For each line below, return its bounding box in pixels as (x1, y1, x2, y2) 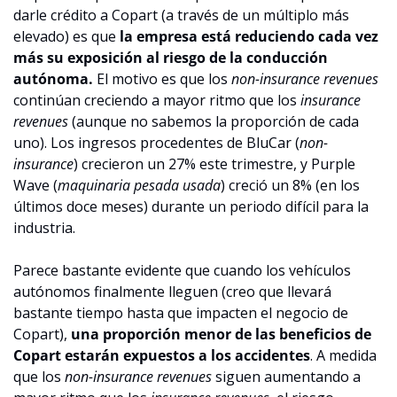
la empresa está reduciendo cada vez (120, 26, 378, 46)
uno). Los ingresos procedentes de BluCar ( (13, 132, 300, 152)
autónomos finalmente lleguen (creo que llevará (13, 281, 331, 301)
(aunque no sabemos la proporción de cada (68, 111, 359, 131)
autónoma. (13, 68, 93, 89)
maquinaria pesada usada (58, 175, 221, 195)
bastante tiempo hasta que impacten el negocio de (13, 302, 348, 323)
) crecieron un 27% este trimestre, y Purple (74, 153, 355, 174)
